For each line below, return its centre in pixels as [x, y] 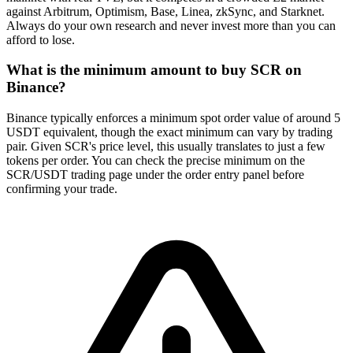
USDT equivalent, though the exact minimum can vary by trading [169, 132]
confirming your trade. [62, 189]
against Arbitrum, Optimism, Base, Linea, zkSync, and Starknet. [165, 11]
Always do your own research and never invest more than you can [171, 25]
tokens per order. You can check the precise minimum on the [156, 161]
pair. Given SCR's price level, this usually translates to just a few [166, 147]
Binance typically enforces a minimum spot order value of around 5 [173, 118]
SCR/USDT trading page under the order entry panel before [155, 175]
